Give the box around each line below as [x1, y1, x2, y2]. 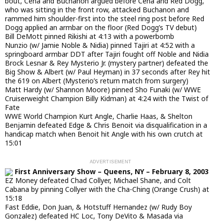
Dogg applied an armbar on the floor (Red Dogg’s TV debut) [5, 22, 197, 32]
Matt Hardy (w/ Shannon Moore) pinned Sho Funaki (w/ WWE [5, 84, 201, 94]
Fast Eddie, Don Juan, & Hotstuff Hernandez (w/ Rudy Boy [5, 202, 192, 212]
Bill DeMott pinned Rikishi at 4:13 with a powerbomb [5, 31, 174, 41]
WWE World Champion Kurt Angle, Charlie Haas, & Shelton [5, 111, 192, 121]
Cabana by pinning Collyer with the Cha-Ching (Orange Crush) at [5, 184, 209, 194]
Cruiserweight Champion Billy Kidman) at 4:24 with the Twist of [5, 93, 208, 103]
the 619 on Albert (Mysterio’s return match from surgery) [5, 75, 188, 85]
